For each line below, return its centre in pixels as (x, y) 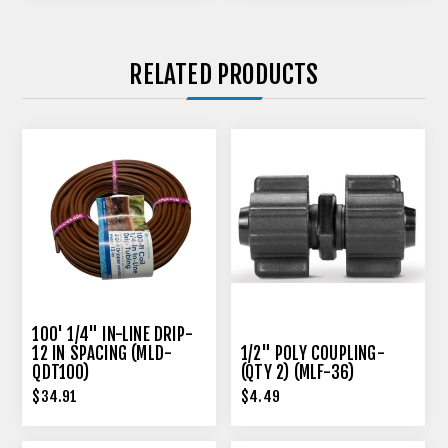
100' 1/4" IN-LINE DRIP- (113, 334)
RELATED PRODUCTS (224, 75)
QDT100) (60, 372)
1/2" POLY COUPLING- (313, 353)
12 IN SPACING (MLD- (102, 353)
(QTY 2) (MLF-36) (298, 372)
